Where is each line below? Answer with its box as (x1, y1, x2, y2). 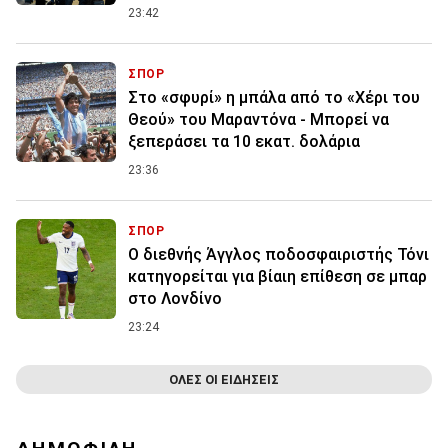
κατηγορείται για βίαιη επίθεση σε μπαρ (128, 267, 427, 287)
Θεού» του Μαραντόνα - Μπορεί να (128, 110, 389, 130)
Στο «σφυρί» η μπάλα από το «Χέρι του (128, 88, 420, 108)
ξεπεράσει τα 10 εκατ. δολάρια (128, 132, 360, 152)
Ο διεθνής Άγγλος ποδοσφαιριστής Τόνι (128, 245, 429, 265)
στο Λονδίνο (128, 289, 222, 309)
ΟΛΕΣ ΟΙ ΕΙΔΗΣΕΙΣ (169, 372, 279, 388)
